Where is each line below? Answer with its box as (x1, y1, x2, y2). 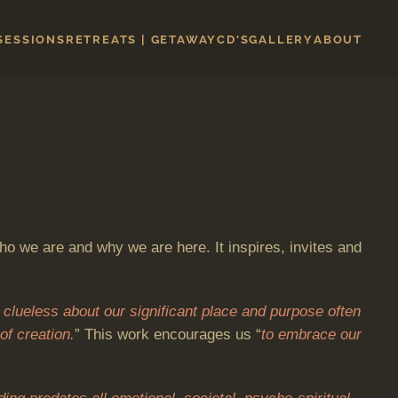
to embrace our (261, 326, 362, 343)
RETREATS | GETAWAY (65, 32, 218, 46)
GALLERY (249, 32, 314, 46)
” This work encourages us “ (75, 326, 261, 343)
